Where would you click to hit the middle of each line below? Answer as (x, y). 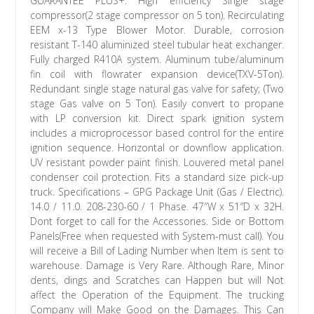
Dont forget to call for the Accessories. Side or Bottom (157, 221)
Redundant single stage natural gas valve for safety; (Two (157, 89)
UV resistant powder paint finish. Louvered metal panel (157, 163)
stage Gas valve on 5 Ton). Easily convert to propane (157, 104)
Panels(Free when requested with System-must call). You (157, 236)
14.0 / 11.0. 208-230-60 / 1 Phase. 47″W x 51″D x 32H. (157, 207)
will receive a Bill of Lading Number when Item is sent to (157, 251)
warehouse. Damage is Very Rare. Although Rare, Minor (157, 266)
